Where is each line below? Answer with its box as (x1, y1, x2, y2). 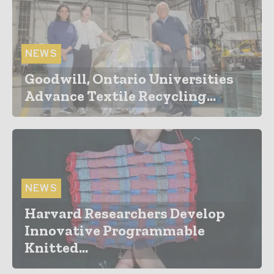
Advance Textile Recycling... (24, 86, 216, 105)
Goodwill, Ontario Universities (24, 69, 234, 87)
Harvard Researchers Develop (24, 204, 225, 223)
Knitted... (24, 239, 88, 257)
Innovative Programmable (24, 221, 205, 240)
